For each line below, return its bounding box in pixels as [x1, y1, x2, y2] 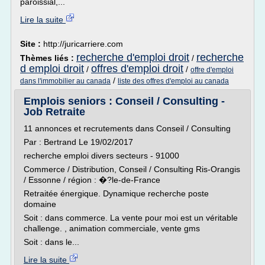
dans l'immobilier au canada [20, 77, 111, 85]
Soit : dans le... [24, 237, 79, 247]
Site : [20, 39, 43, 49]
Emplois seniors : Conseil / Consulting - [24, 95, 225, 107]
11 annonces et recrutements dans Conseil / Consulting [24, 124, 231, 133]
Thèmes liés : [20, 53, 76, 63]
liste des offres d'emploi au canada [118, 77, 229, 85]
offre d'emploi [190, 66, 234, 74]
